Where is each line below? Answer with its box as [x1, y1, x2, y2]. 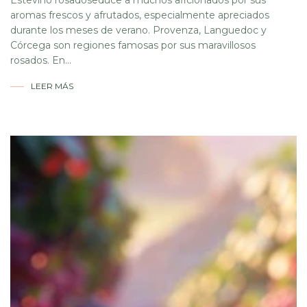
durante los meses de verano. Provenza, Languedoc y [10, 24, 267, 37]
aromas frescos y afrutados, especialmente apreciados [10, 9, 269, 22]
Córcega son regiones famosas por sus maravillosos [10, 39, 256, 52]
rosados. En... [10, 54, 71, 67]
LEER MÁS [31, 81, 73, 92]
